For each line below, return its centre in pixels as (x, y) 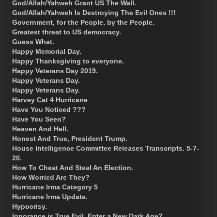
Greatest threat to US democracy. (67, 32)
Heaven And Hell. (40, 129)
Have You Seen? (39, 119)
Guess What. (33, 41)
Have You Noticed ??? (49, 109)
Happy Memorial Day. (47, 51)
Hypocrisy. (30, 206)
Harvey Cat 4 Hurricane (50, 100)
